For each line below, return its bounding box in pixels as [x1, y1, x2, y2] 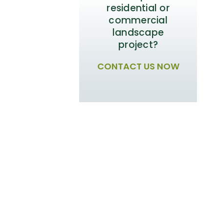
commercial [109, 14, 168, 27]
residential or [107, 1, 170, 15]
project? [118, 38, 158, 52]
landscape [112, 26, 164, 40]
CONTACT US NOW [97, 60, 179, 73]
